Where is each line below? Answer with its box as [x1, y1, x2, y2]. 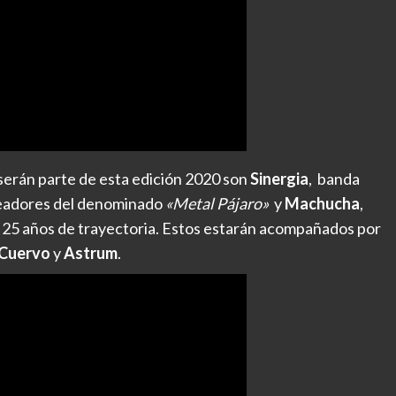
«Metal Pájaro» [165, 194, 269, 214]
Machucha [285, 194, 360, 214]
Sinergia [250, 169, 308, 189]
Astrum [64, 243, 118, 263]
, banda [308, 169, 360, 189]
